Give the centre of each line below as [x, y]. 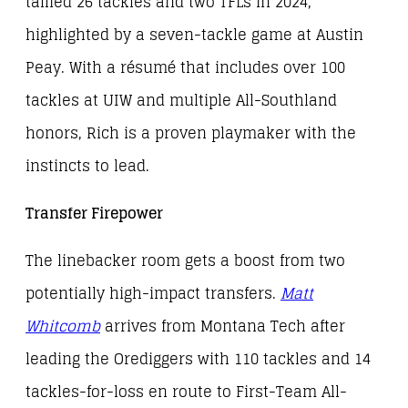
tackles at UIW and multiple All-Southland [181, 100]
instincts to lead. [87, 166]
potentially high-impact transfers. [153, 294]
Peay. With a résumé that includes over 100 [185, 67]
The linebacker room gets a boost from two [185, 261]
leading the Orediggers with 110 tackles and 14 [198, 360]
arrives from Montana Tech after [223, 327]
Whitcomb [63, 327]
